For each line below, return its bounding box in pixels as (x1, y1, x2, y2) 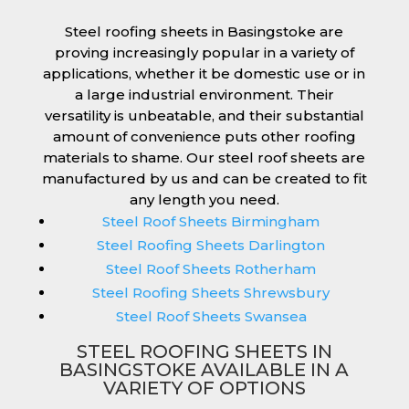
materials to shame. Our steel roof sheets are (43, 149, 366, 167)
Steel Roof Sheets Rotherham (106, 260, 317, 278)
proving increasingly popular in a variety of (54, 44, 354, 62)
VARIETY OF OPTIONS (102, 377, 306, 400)
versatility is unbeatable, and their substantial (44, 107, 364, 125)
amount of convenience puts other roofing (52, 128, 356, 146)
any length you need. (129, 191, 279, 209)
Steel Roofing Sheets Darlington (97, 236, 326, 255)
